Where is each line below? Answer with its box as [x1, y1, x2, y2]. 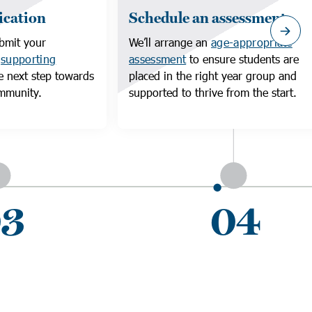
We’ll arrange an [129, 35, 211, 49]
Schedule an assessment [129, 9, 286, 27]
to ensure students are [186, 52, 299, 66]
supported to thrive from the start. [129, 85, 300, 100]
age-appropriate [211, 35, 292, 49]
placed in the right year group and [129, 68, 297, 83]
